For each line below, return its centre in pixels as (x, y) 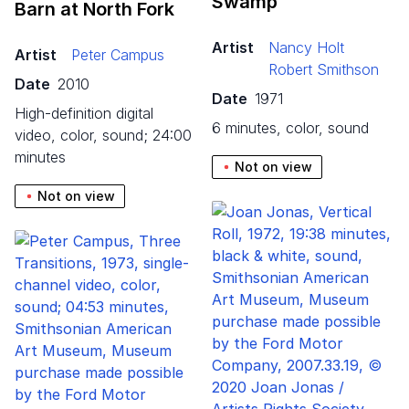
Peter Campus (118, 54)
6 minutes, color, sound (295, 127)
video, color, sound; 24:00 (103, 135)
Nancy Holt (306, 47)
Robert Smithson (324, 69)
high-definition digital (20, 113)
